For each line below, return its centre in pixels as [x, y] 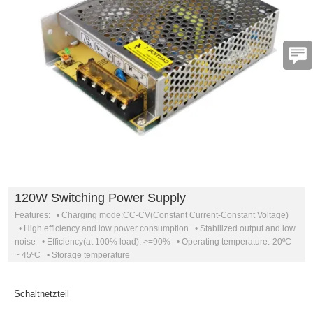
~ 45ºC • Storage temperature [73, 255]
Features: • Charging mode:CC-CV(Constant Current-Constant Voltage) [152, 216]
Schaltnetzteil [42, 294]
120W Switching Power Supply [101, 198]
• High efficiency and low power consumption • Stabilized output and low [155, 229]
